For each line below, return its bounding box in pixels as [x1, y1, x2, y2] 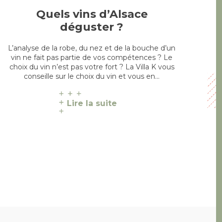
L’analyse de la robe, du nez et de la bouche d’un [8, 43, 176, 53]
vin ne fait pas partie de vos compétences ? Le [11, 53, 173, 62]
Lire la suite [66, 98, 117, 108]
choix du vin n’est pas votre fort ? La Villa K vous [9, 62, 174, 71]
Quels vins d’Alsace [36, 7, 148, 21]
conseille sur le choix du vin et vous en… [24, 71, 160, 81]
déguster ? [60, 20, 124, 34]
